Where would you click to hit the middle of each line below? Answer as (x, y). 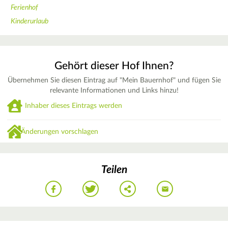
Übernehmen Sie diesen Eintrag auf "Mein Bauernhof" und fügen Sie (114, 81)
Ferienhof (24, 7)
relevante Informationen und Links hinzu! (114, 91)
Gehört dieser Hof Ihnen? (114, 66)
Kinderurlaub (30, 21)
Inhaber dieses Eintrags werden (74, 106)
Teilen (114, 169)
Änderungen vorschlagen (60, 132)
